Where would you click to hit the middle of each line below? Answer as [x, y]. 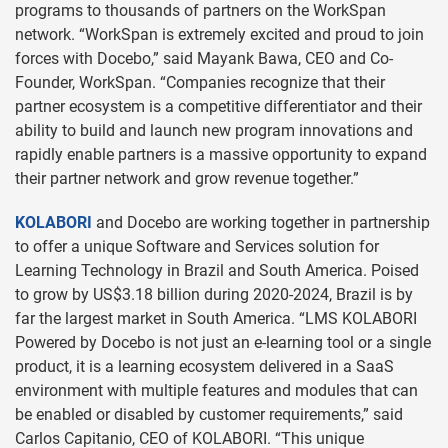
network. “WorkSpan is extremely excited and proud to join [219, 34]
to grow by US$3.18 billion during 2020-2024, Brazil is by [214, 294]
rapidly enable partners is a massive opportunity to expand [221, 154]
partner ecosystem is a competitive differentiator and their [218, 106]
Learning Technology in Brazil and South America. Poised [217, 270]
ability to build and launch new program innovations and [214, 130]
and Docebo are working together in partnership [261, 222]
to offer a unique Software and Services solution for [197, 246]
